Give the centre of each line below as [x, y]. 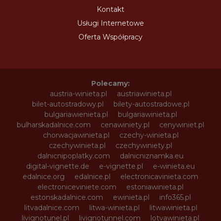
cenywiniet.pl [182, 125]
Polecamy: [110, 83]
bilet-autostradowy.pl [68, 104]
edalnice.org [44, 176]
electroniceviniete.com [77, 187]
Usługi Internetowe [110, 23]
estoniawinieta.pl [155, 187]
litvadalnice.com [52, 207]
